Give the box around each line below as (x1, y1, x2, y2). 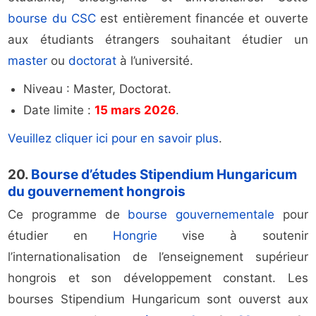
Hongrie (112, 229, 157, 243)
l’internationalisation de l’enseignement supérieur (8, 250, 308, 265)
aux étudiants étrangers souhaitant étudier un (8, 32, 308, 47)
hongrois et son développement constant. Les (8, 271, 308, 286)
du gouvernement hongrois (8, 183, 186, 200)
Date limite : (23, 103, 95, 118)
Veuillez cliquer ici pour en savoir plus (8, 131, 219, 146)
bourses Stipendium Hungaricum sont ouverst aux (8, 292, 308, 307)
